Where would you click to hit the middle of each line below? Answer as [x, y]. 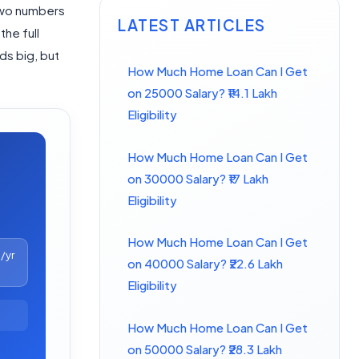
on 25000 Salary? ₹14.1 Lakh [203, 93]
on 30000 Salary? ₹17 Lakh [198, 178]
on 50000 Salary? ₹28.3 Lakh [205, 349]
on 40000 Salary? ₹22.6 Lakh [206, 264]
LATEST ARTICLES [192, 24]
